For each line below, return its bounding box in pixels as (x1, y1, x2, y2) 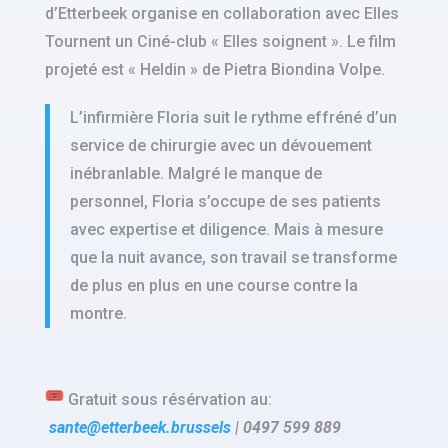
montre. (69, 304, 127, 324)
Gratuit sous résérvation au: (63, 390, 272, 410)
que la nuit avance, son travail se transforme (69, 248, 397, 268)
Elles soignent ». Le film (222, 32, 396, 52)
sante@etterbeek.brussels (48, 418, 231, 438)
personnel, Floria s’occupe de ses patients (69, 192, 381, 212)
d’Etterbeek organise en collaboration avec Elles (44, 4, 399, 24)
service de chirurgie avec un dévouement (69, 136, 372, 156)
